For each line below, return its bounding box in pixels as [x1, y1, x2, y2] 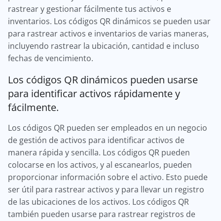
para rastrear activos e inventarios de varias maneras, [8, 28, 209, 39]
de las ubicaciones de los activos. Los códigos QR [8, 196, 189, 207]
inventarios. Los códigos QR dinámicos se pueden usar [8, 16, 211, 27]
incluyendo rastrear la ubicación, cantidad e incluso [8, 40, 199, 51]
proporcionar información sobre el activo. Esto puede [8, 172, 208, 183]
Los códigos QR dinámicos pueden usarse [8, 73, 198, 86]
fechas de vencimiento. [8, 53, 93, 64]
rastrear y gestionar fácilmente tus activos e [8, 3, 171, 14]
